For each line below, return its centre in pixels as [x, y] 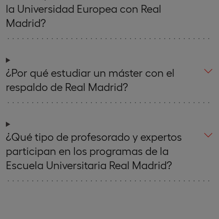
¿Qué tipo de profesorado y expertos [94, 136]
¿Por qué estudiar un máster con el [90, 72]
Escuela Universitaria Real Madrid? [89, 164]
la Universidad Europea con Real [84, 8]
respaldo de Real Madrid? [67, 86]
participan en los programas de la [87, 150]
